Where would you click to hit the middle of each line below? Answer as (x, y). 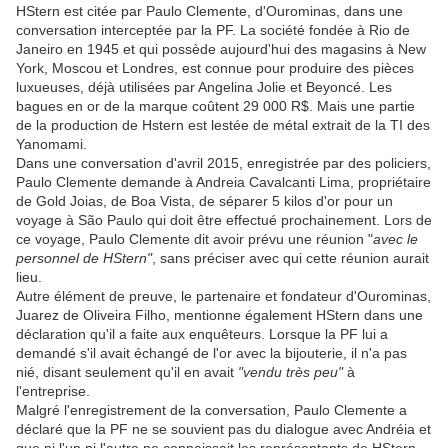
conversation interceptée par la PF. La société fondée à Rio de (213, 30)
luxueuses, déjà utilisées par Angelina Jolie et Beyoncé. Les (204, 87)
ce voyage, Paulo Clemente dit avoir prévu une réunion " (194, 239)
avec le (395, 239)
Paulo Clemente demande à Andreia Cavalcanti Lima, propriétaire (223, 182)
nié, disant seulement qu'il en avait (127, 372)
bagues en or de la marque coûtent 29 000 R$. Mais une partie (215, 106)
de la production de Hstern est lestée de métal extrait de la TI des (223, 125)
